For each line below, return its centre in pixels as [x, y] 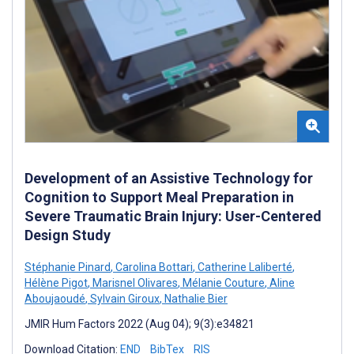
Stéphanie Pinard [68, 267]
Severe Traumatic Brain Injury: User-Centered [173, 216]
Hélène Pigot [56, 282]
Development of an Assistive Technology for [169, 178]
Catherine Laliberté [244, 267]
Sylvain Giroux [124, 298]
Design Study [68, 235]
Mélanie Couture [222, 282]
